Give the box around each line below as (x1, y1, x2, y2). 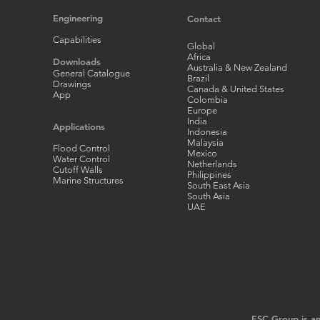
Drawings (53, 79, 91, 89)
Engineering (53, 12, 103, 24)
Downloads (53, 56, 101, 67)
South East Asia (187, 180, 250, 191)
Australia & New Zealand (187, 62, 287, 73)
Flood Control (53, 143, 110, 154)
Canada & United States (187, 84, 284, 94)
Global (187, 41, 215, 51)
